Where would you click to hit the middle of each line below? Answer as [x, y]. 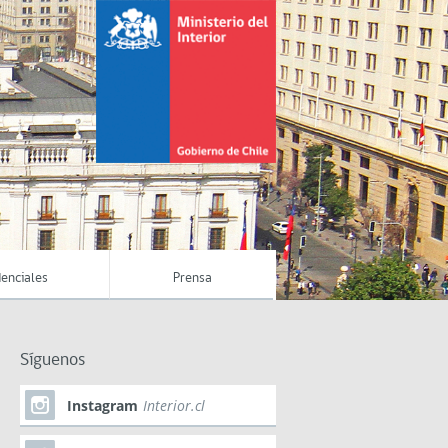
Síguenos [52, 360]
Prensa [192, 278]
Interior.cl [174, 405]
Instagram [102, 405]
